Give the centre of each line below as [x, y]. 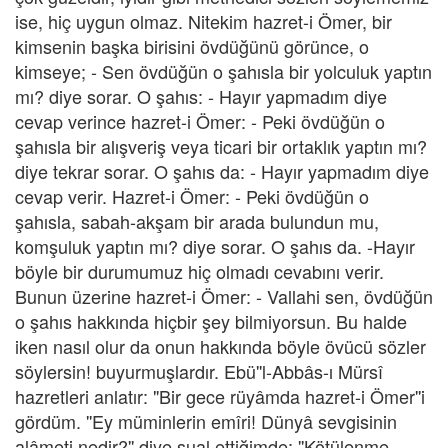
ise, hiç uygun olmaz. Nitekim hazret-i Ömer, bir [203, 21]
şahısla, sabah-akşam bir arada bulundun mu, [197, 221]
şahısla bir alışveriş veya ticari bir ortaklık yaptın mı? [221, 146]
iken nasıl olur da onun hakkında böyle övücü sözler [220, 346]
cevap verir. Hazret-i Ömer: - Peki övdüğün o [192, 196]
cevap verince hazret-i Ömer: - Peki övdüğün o [200, 121]
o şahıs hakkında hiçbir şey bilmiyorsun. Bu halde [211, 321]
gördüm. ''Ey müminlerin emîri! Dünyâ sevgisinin [206, 421]
